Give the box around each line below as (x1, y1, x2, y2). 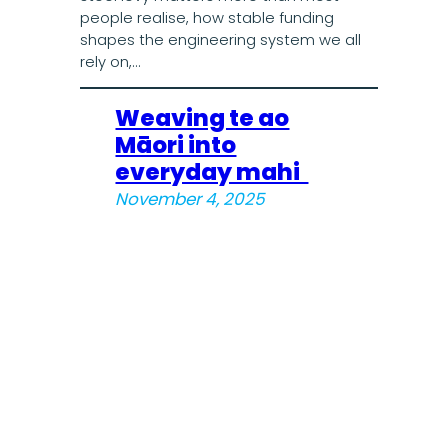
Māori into (115, 128, 237, 161)
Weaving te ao (115, 101, 290, 134)
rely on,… (79, 52, 140, 73)
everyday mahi (115, 155, 309, 188)
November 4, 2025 (115, 186, 266, 211)
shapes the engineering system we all (79, 30, 361, 51)
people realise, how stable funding (79, 8, 334, 29)
